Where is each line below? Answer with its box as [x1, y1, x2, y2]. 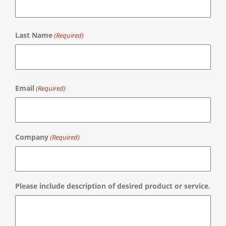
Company [15, 132, 48, 142]
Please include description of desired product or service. [15, 181, 210, 191]
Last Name [15, 30, 52, 40]
